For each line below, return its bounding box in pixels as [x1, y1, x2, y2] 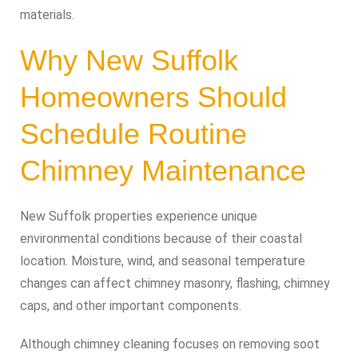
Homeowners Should [20, 81, 287, 113]
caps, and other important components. [20, 298, 241, 313]
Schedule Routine [20, 117, 247, 150]
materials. [20, 7, 74, 22]
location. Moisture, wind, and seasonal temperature [20, 253, 305, 268]
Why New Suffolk [20, 44, 238, 77]
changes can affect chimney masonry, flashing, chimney [20, 276, 330, 291]
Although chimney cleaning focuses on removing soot [20, 336, 320, 352]
